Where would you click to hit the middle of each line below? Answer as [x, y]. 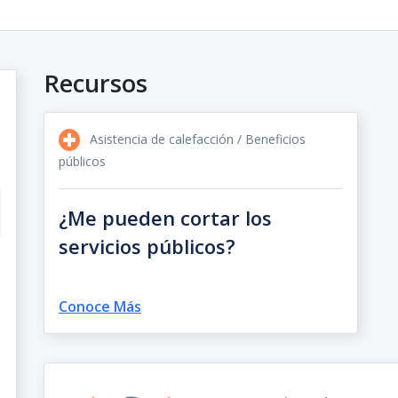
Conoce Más [99, 306]
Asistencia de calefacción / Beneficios [195, 139]
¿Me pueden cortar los [165, 218]
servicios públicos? [147, 247]
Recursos [95, 83]
